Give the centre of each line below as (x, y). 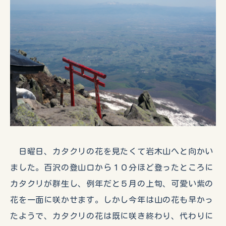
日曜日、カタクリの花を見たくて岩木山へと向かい (112, 152)
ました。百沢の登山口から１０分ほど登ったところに (112, 168)
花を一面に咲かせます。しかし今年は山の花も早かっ (112, 200)
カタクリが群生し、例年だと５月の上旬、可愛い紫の (112, 184)
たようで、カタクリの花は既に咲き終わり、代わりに (112, 216)
